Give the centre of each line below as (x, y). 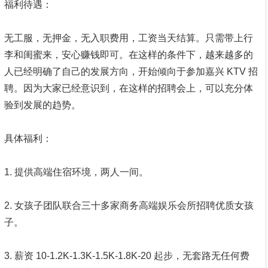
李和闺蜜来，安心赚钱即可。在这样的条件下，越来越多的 (129, 55)
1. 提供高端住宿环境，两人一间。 (76, 172)
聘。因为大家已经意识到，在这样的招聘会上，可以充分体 (129, 88)
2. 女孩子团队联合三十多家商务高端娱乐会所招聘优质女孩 (129, 205)
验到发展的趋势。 (42, 105)
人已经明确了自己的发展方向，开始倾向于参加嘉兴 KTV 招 (131, 71)
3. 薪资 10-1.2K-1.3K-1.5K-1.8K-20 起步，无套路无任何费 (127, 256)
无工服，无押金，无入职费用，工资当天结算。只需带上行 (129, 38)
